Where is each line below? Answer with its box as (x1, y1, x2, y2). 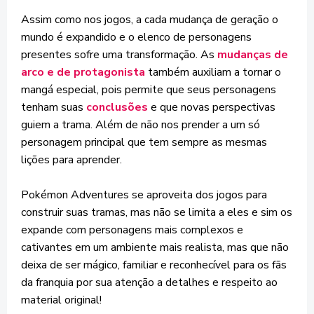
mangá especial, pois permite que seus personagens (21, 82, 276, 97)
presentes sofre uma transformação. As (21, 47, 217, 62)
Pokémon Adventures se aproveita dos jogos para (21, 187, 267, 203)
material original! (21, 292, 102, 308)
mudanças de (217, 47, 288, 62)
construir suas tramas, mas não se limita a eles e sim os (21, 205, 292, 220)
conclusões (86, 100, 151, 115)
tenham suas (21, 100, 86, 115)
